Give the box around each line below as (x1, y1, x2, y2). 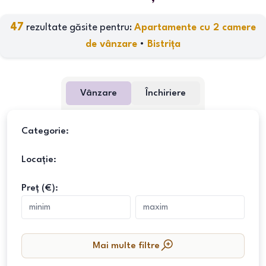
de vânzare (85, 39, 137, 49)
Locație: (21, 155, 56, 164)
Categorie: (21, 126, 69, 136)
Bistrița (147, 39, 180, 49)
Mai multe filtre (92, 241, 160, 251)
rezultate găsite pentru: (24, 23, 134, 33)
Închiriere (145, 88, 186, 98)
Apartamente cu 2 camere (134, 23, 256, 33)
